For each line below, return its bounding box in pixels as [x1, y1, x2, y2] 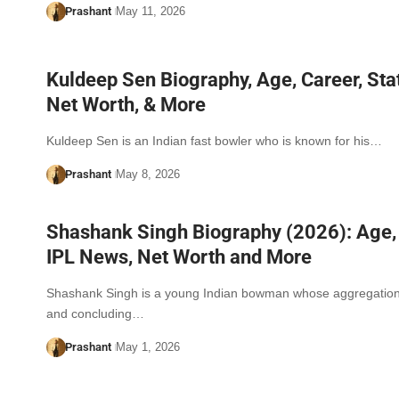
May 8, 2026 [115, 167, 180, 181]
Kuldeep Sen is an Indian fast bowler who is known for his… [46, 133, 382, 148]
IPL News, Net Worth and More [46, 246, 312, 269]
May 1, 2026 [115, 340, 180, 354]
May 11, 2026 [115, 4, 185, 18]
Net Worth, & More [46, 93, 206, 116]
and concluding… [46, 306, 144, 322]
